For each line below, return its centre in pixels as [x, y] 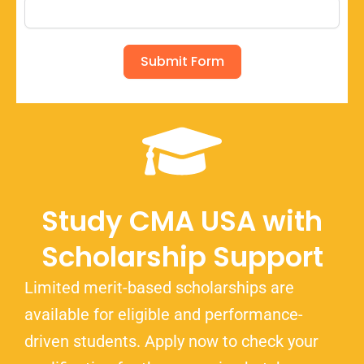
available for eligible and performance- [164, 314]
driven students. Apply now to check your [171, 341]
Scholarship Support [182, 256]
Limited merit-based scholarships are [159, 287]
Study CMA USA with [182, 221]
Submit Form [182, 61]
